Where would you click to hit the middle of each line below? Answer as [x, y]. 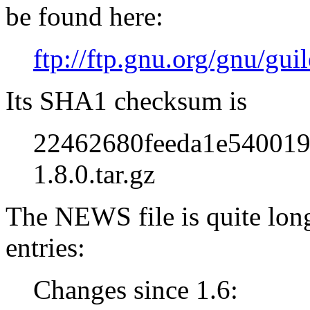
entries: [45, 247]
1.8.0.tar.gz [94, 174]
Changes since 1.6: [136, 289]
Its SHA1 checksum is [126, 100]
